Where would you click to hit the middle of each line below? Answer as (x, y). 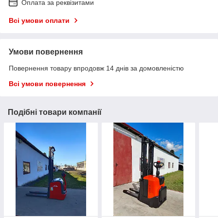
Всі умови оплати (39, 20)
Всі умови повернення (47, 83)
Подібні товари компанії (55, 112)
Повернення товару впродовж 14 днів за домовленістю (96, 68)
